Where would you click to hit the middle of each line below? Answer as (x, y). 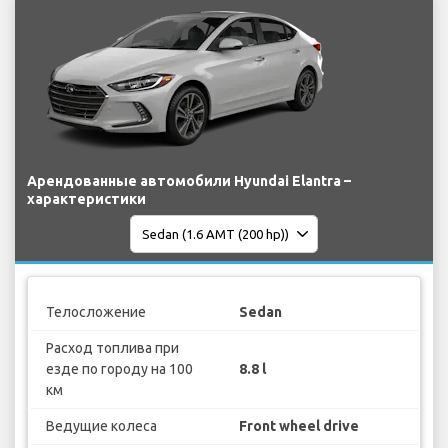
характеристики (86, 199)
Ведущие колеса (101, 425)
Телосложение (95, 311)
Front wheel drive (299, 425)
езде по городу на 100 (119, 368)
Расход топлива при (112, 347)
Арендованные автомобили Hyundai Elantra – (189, 181)
